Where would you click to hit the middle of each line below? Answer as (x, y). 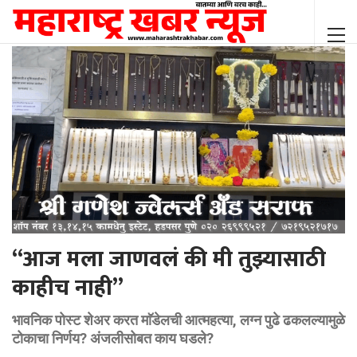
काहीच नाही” (68, 288)
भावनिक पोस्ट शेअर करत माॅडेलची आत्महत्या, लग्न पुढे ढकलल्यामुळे (178, 320)
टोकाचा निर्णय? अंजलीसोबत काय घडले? (113, 339)
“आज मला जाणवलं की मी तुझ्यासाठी (169, 260)
